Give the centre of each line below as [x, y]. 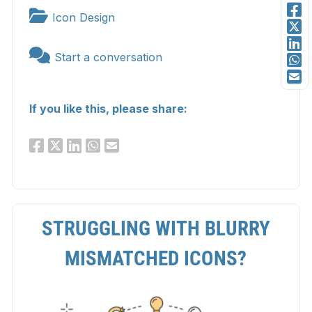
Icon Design [83, 18]
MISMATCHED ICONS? [156, 259]
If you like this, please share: [108, 109]
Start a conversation [108, 57]
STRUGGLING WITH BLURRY [156, 229]
